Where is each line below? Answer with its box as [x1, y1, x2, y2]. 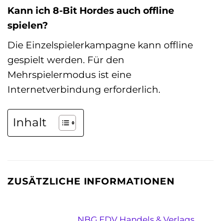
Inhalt [13, 115, 46, 130]
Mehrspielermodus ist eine [7, 68, 131, 80]
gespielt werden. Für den [7, 53, 124, 66]
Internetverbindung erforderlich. [7, 83, 160, 95]
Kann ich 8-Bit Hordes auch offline [7, 4, 174, 17]
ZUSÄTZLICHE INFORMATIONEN [7, 175, 175, 187]
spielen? [7, 19, 48, 32]
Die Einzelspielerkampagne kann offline [7, 38, 193, 51]
